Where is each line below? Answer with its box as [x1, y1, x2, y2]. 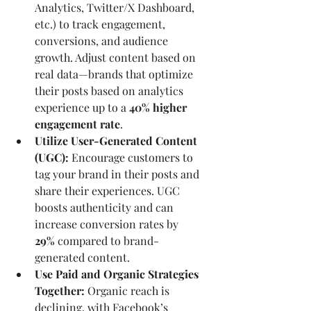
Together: [35, 283, 85, 298]
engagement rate [35, 116, 120, 131]
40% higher [129, 99, 190, 115]
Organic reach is [85, 283, 172, 298]
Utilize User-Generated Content [35, 133, 200, 148]
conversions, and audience [35, 33, 171, 48]
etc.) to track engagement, [35, 16, 168, 31]
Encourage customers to [69, 149, 196, 165]
